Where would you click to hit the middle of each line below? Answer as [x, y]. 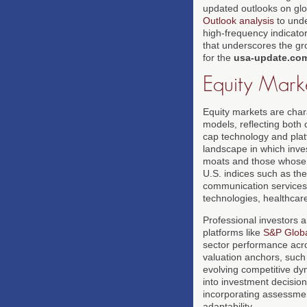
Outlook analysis [238, 20]
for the [218, 57]
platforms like [233, 232]
